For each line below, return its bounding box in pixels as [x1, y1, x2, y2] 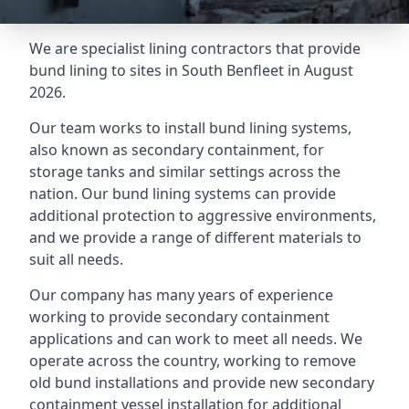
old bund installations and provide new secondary [29, 372, 374, 393]
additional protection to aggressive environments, [29, 205, 376, 225]
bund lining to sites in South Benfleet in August [29, 60, 353, 80]
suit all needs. [29, 249, 123, 269]
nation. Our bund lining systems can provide [29, 184, 336, 204]
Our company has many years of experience [29, 285, 333, 305]
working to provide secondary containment [29, 307, 330, 327]
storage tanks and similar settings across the [29, 162, 341, 182]
